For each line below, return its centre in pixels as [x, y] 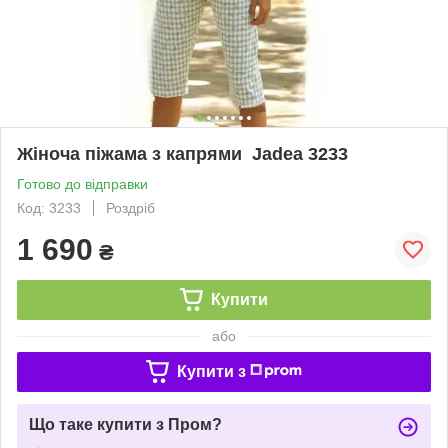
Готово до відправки [82, 183]
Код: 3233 [49, 207]
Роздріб [130, 207]
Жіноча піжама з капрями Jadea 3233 [182, 153]
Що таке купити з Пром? [125, 424]
